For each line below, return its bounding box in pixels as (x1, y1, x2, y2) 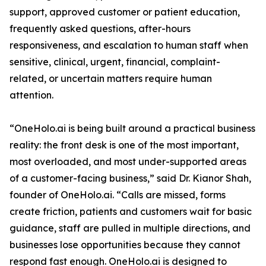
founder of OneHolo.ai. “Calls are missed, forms (9, 189, 226, 201)
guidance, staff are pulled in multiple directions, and (9, 222, 251, 235)
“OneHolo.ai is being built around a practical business (9, 122, 255, 135)
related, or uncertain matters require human (9, 72, 212, 85)
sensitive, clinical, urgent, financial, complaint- (9, 56, 220, 68)
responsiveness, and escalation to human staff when (9, 39, 248, 52)
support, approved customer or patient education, (9, 6, 240, 18)
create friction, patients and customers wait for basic (9, 205, 252, 218)
